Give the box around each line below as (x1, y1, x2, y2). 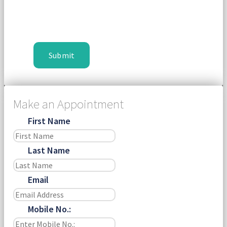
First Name (27, 115, 70, 127)
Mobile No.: (27, 203, 71, 215)
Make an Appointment (13, 95, 124, 112)
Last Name (27, 144, 70, 156)
